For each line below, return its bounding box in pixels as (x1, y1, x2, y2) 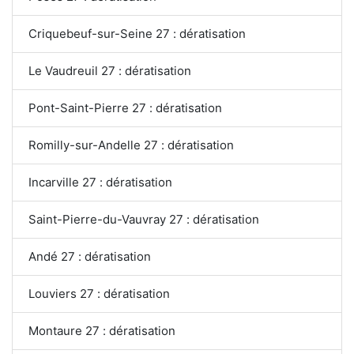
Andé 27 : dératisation (28, 249, 151, 264)
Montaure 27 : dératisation (28, 323, 175, 338)
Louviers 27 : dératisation (28, 286, 170, 301)
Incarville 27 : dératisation (28, 175, 172, 190)
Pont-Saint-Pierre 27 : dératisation (28, 100, 222, 115)
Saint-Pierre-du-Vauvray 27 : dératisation (28, 212, 260, 227)
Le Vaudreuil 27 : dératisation (28, 63, 191, 78)
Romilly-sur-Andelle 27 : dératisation (28, 137, 234, 153)
